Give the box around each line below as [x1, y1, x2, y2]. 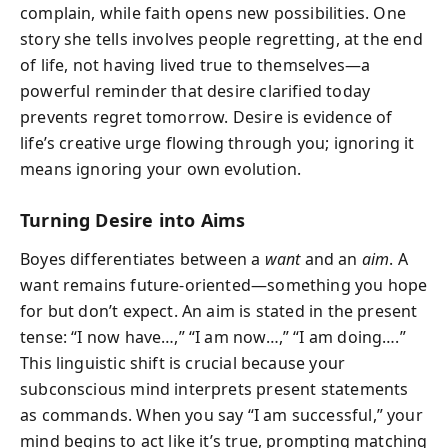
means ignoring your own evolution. [20, 158, 302, 180]
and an [300, 247, 362, 270]
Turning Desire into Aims [20, 208, 246, 232]
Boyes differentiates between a [20, 247, 265, 270]
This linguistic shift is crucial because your [20, 351, 346, 374]
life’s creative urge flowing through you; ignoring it [20, 132, 415, 154]
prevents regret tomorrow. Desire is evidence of [20, 106, 393, 128]
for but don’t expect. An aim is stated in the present [20, 299, 418, 322]
